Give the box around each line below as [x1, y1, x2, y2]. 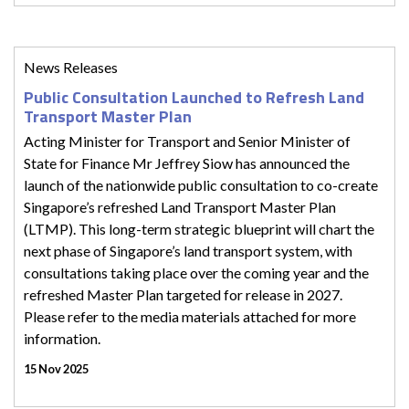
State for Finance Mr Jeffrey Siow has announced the [24, 153, 350, 172]
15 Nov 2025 [24, 361, 89, 376]
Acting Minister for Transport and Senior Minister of [24, 131, 351, 150]
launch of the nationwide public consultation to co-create [24, 175, 378, 194]
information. [24, 329, 100, 347]
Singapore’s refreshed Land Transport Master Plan [24, 197, 336, 215]
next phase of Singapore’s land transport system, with [24, 241, 352, 259]
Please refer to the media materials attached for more [24, 307, 356, 325]
